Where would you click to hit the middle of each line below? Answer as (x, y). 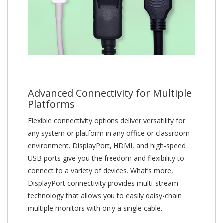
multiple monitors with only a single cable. (95, 208)
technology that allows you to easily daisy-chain (105, 196)
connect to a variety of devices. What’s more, (101, 171)
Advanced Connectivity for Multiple (110, 93)
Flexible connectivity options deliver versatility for (107, 121)
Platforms (51, 104)
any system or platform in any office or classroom (109, 133)
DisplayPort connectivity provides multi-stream (103, 183)
